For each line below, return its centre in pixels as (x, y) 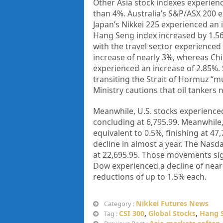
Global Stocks (172, 214)
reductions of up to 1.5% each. (150, 177)
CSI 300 (131, 214)
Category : (119, 204)
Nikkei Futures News (172, 204)
